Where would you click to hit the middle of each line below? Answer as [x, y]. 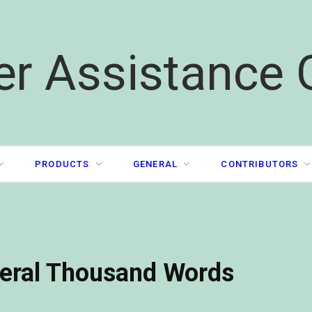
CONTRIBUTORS [260, 164]
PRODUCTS [62, 164]
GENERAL [155, 164]
